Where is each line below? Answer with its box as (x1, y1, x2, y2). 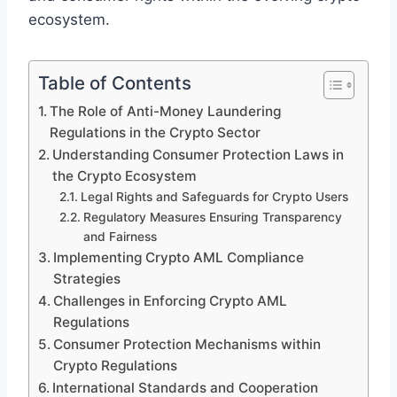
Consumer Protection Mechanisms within (53, 335, 322, 353)
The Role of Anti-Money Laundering (50, 102, 282, 120)
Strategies (53, 269, 121, 287)
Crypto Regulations (53, 356, 178, 374)
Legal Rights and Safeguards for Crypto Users (80, 189, 348, 204)
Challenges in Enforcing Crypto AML (53, 292, 288, 309)
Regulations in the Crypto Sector (50, 123, 261, 141)
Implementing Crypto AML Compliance (53, 248, 305, 266)
